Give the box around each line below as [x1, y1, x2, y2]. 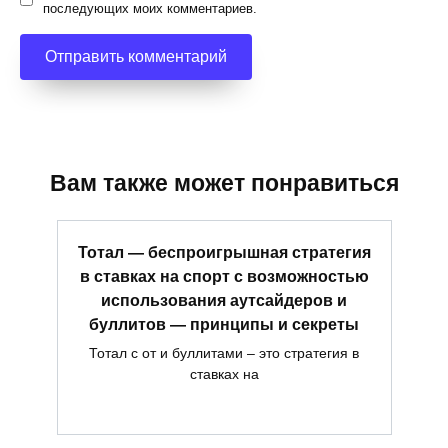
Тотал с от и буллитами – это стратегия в [89, 344, 359, 361]
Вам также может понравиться [49, 169, 399, 196]
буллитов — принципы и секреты [89, 315, 359, 333]
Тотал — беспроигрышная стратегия [77, 243, 371, 261]
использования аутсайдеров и [101, 291, 347, 309]
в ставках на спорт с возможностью [79, 267, 369, 285]
